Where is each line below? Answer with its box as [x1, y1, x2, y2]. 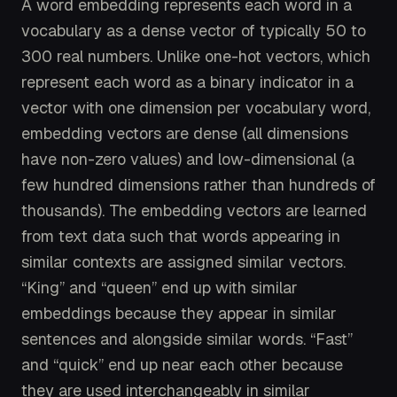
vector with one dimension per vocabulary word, [21, 97, 370, 118]
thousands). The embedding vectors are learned [21, 199, 367, 221]
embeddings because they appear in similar [21, 302, 337, 323]
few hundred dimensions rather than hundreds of [21, 174, 376, 195]
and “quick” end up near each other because [21, 354, 343, 375]
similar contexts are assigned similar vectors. [21, 251, 346, 272]
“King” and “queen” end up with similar [21, 276, 298, 298]
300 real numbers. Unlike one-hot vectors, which [21, 45, 370, 66]
